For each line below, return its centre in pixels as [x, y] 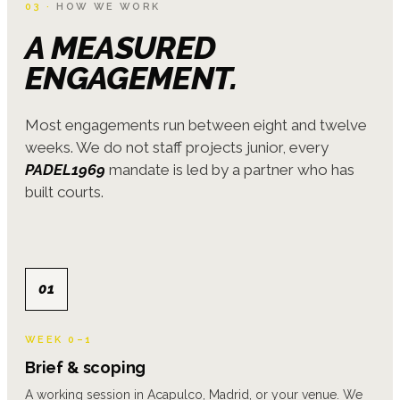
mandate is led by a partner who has [230, 169]
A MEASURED [121, 47]
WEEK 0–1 [59, 339]
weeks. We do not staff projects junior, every [177, 147]
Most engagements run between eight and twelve [196, 125]
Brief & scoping [86, 367]
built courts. [64, 192]
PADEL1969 [65, 169]
